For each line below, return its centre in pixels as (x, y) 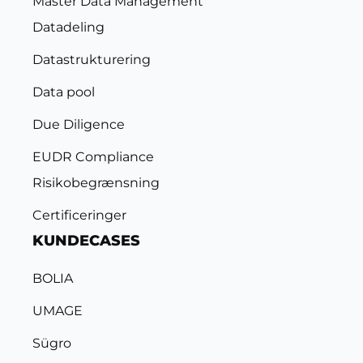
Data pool (64, 92)
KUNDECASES (86, 241)
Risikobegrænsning (96, 183)
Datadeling (68, 27)
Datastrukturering (92, 60)
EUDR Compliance (93, 157)
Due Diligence (79, 124)
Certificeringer (79, 215)
